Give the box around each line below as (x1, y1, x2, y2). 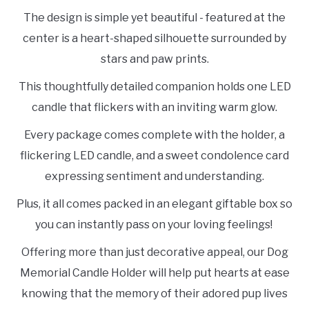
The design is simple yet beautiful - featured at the (23, 11, 286, 25)
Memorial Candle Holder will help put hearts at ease (19, 266, 290, 280)
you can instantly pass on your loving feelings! (34, 218, 275, 232)
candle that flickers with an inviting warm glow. (32, 101, 277, 114)
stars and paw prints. (100, 52, 209, 66)
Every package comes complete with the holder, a (24, 128, 285, 142)
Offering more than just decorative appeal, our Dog (21, 246, 288, 259)
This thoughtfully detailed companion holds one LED (18, 80, 291, 94)
